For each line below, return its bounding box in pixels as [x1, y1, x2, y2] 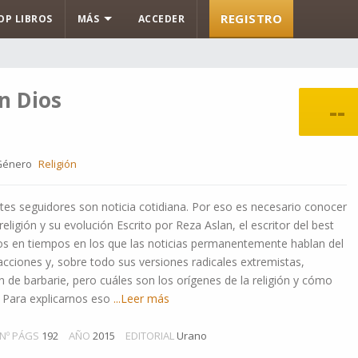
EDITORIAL [125, 328, 174, 343]
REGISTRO [221, 10, 282, 26]
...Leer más [110, 291, 169, 306]
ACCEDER [137, 12, 185, 26]
